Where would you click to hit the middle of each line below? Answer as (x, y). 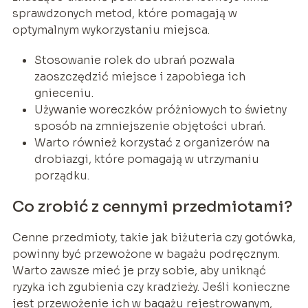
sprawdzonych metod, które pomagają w (124, 14)
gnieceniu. (64, 93)
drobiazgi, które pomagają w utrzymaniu (146, 159)
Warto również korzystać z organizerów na (152, 143)
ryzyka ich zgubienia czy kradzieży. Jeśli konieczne (151, 287)
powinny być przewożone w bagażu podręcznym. (146, 254)
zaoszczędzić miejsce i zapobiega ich (140, 77)
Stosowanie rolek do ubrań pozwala (134, 60)
